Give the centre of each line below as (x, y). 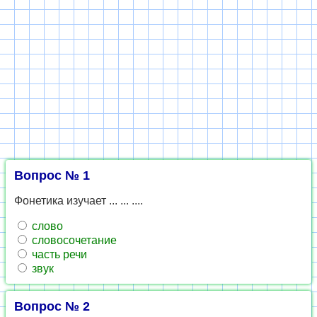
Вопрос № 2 (52, 306)
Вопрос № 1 (52, 175)
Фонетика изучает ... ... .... (79, 201)
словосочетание (73, 240)
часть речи (58, 254)
